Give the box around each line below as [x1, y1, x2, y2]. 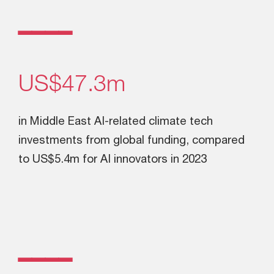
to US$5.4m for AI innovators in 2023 [18, 152, 207, 165]
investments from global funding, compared [18, 133, 245, 146]
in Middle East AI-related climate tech [18, 114, 213, 127]
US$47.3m [18, 69, 125, 97]
